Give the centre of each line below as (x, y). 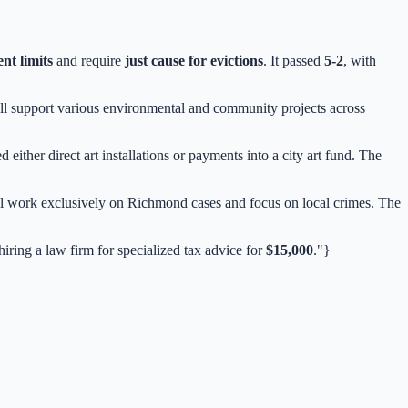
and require (89, 60)
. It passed (294, 60)
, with (360, 60)
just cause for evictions (194, 60)
